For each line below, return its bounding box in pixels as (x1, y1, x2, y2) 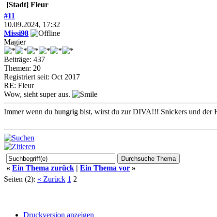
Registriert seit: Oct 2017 (4, 73, 80, 81)
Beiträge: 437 (4, 55, 45, 63)
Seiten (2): (4, 175, 35, 183)
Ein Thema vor (80, 164, 130, 172)
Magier (4, 38, 26, 46)
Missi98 (4, 29, 29, 37)
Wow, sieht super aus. (4, 90, 72, 98)
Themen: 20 (4, 64, 41, 72)
